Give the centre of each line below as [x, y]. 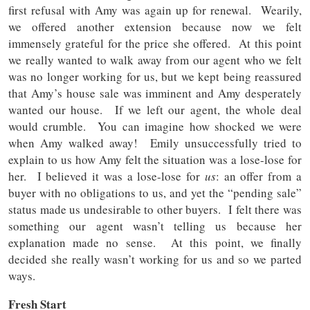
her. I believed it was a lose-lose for [107, 176]
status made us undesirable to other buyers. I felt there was [155, 210]
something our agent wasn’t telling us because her [155, 226]
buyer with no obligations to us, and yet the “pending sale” [155, 193]
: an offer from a [259, 176]
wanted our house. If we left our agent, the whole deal [155, 110]
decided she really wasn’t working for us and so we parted [155, 259]
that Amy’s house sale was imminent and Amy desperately [155, 93]
